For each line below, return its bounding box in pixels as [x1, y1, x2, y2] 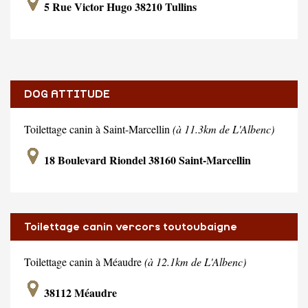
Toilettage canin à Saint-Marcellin [24, 121, 173, 136]
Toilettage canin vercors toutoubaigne [24, 221, 237, 232]
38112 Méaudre [41, 284, 117, 300]
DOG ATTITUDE [24, 88, 110, 100]
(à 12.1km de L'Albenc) [144, 254, 246, 269]
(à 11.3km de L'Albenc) [173, 121, 274, 136]
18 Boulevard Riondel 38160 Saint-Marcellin [41, 151, 251, 168]
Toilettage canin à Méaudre [24, 254, 144, 269]
